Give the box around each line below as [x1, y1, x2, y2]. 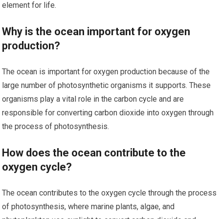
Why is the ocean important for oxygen [2, 25, 191, 38]
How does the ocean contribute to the [2, 147, 186, 159]
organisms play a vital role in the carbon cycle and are [2, 94, 184, 104]
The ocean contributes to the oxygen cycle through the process [2, 188, 217, 198]
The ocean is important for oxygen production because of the [2, 67, 210, 77]
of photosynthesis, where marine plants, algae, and [2, 202, 175, 212]
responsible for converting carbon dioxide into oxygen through [2, 108, 214, 118]
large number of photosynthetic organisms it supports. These [2, 81, 211, 90]
